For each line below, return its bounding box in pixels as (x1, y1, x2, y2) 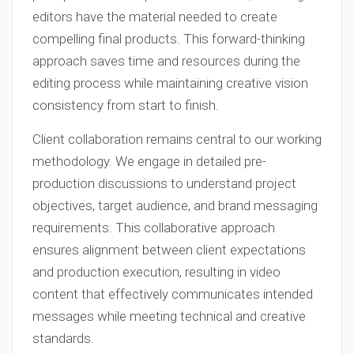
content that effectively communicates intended (32, 286, 313, 302)
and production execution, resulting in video (32, 264, 281, 280)
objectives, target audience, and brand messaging (32, 198, 318, 213)
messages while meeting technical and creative (32, 308, 306, 324)
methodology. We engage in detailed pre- (32, 153, 266, 169)
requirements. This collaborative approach (32, 220, 275, 235)
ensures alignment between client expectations (32, 242, 306, 258)
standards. (32, 330, 94, 346)
